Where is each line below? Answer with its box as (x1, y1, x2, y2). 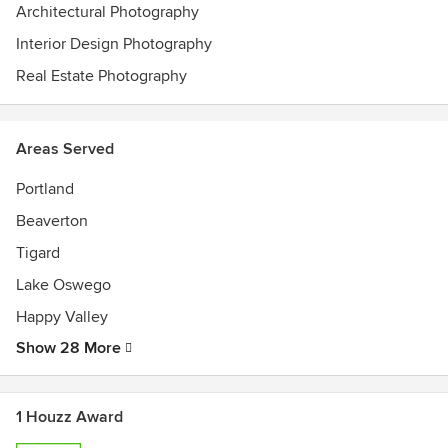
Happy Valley (16, 307, 108, 327)
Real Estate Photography (16, 66, 187, 86)
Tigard (16, 243, 60, 263)
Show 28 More (16, 338, 121, 358)
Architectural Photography (16, 2, 199, 22)
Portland (16, 179, 74, 199)
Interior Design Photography (16, 34, 212, 54)
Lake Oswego (16, 275, 111, 295)
